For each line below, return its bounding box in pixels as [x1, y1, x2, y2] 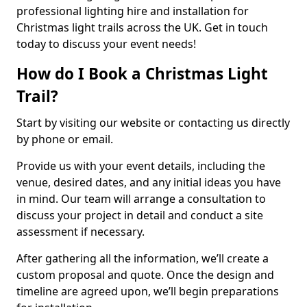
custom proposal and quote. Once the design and [16, 267, 274, 282]
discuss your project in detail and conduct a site [16, 208, 263, 223]
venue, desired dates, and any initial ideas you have [16, 175, 281, 190]
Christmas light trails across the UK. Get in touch [16, 20, 268, 35]
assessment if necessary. [16, 224, 147, 239]
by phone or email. [16, 132, 116, 147]
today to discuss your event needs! [16, 36, 196, 51]
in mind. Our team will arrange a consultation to [16, 191, 266, 206]
